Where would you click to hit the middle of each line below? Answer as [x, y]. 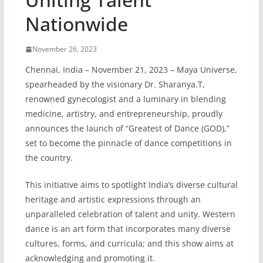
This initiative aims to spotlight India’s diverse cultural [131, 185]
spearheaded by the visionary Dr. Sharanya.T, [115, 85]
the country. [49, 158]
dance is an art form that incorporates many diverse [128, 229]
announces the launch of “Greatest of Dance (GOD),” [127, 129]
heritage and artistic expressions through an [113, 200]
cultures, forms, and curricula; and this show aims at [129, 244]
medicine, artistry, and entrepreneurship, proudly [124, 114]
